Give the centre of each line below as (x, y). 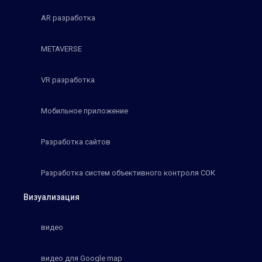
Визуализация (51, 197)
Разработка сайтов (76, 142)
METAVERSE (61, 49)
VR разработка (68, 80)
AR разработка (68, 18)
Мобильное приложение (85, 111)
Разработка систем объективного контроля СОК (128, 173)
